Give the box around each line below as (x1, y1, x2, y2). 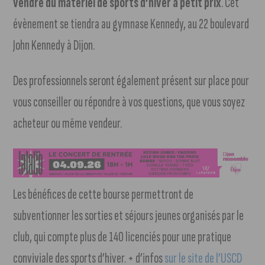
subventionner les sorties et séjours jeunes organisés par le (13, 207, 244, 225)
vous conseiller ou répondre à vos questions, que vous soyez (13, 93, 245, 111)
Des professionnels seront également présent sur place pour (13, 72, 250, 90)
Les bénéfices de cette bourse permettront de (13, 186, 194, 203)
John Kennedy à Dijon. (13, 37, 95, 54)
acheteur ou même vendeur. (13, 115, 122, 132)
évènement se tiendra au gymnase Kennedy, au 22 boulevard (13, 15, 250, 33)
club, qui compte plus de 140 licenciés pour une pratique (13, 228, 232, 246)
